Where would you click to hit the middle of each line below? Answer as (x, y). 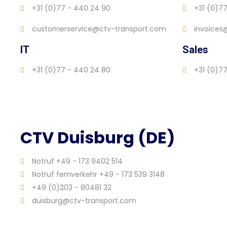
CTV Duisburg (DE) (98, 138)
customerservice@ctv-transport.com (99, 29)
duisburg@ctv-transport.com (84, 201)
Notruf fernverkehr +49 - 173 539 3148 (98, 175)
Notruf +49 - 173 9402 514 (77, 161)
